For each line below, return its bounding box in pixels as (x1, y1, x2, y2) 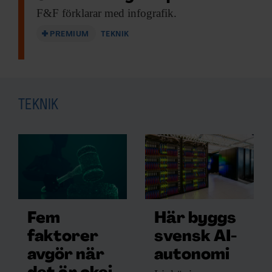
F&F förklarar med (36, 6, 124, 19)
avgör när (27, 247, 104, 264)
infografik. (124, 6, 177, 19)
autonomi (154, 247, 229, 264)
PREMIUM (50, 30, 89, 38)
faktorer (27, 229, 98, 246)
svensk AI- (154, 229, 237, 246)
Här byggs (154, 211, 236, 228)
